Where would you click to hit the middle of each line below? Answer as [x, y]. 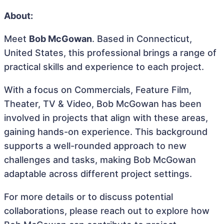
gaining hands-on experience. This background [106, 132]
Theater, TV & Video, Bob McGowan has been [103, 104]
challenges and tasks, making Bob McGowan [100, 160]
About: [18, 16]
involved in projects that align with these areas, [106, 118]
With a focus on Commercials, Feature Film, [98, 90]
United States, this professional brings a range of [110, 53]
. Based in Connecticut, [142, 39]
